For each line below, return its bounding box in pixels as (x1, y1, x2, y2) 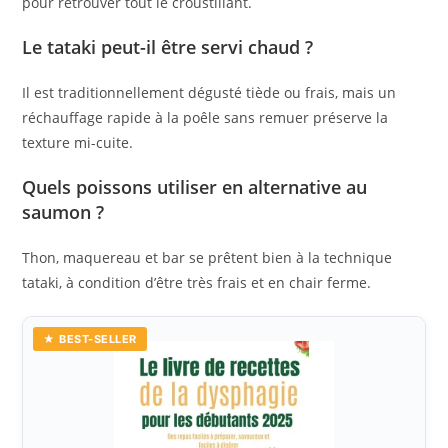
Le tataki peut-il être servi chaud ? (22, 34, 314, 59)
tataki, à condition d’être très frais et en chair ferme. (22, 272, 372, 292)
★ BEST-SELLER (43, 331, 137, 346)
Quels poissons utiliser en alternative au (22, 174, 368, 199)
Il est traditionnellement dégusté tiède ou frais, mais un (22, 82, 397, 102)
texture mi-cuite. (22, 132, 134, 152)
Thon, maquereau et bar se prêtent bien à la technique (22, 247, 393, 267)
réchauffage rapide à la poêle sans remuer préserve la (22, 107, 389, 127)
